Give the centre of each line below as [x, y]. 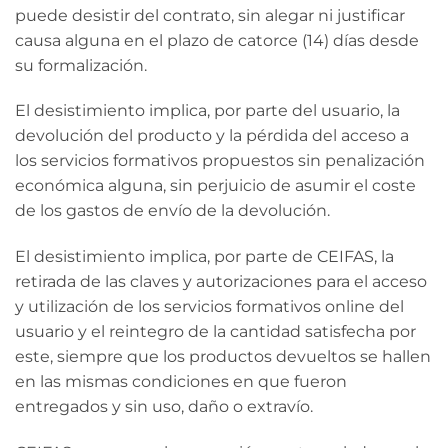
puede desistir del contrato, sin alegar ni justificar [210, 15]
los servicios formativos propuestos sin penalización [220, 161]
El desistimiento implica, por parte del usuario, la [207, 111]
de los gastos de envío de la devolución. [172, 211]
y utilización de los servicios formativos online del [209, 307]
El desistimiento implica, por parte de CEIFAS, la [204, 257]
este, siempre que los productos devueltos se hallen [223, 357]
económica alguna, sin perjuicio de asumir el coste [215, 186]
